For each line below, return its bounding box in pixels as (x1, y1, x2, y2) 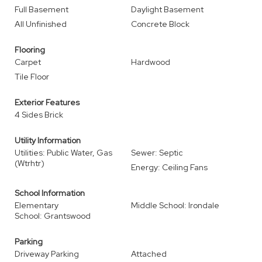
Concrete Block (131, 19, 189, 29)
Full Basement (15, 4, 68, 15)
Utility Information (15, 135, 81, 146)
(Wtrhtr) (15, 158, 44, 168)
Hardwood (131, 57, 170, 67)
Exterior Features (15, 97, 80, 108)
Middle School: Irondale (131, 200, 219, 211)
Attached (131, 249, 167, 259)
